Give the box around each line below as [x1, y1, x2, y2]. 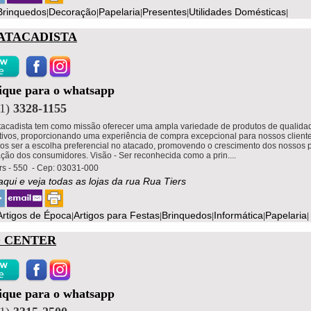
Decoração [49, 6, 96, 17]
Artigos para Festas [74, 209, 160, 221]
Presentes [142, 6, 187, 17]
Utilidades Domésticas [189, 6, 286, 17]
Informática [214, 209, 263, 221]
